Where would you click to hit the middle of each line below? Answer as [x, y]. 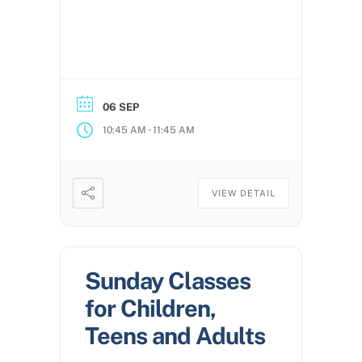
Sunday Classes [168, 281]
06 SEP [121, 107]
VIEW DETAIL [244, 194]
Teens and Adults [175, 336]
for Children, [150, 309]
